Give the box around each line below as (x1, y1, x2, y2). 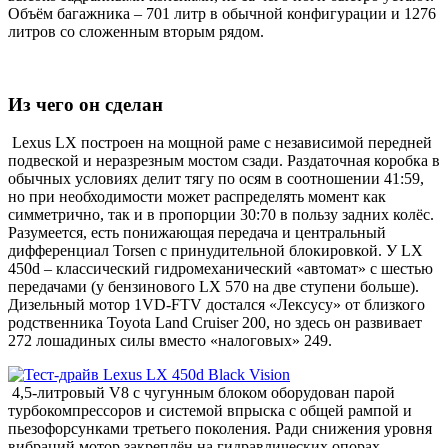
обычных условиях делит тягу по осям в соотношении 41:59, (8, 170, 424, 188)
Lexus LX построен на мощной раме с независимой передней (8, 134, 432, 152)
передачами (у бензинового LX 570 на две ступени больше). (8, 278, 419, 296)
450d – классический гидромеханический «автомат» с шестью (8, 260, 433, 278)
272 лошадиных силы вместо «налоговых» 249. (8, 332, 332, 350)
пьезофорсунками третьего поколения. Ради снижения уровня (8, 420, 432, 438)
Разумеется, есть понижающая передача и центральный (8, 224, 386, 242)
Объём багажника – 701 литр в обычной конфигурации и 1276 (8, 4, 436, 22)
